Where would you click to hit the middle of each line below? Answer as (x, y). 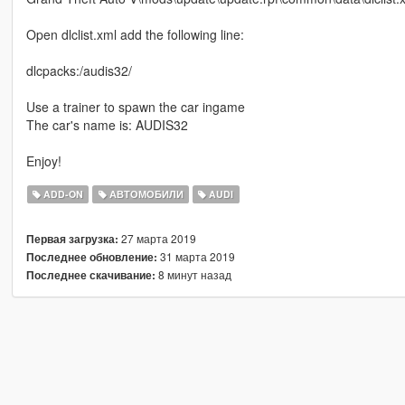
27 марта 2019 (157, 239)
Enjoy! (43, 161)
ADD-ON (62, 194)
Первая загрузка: (72, 240)
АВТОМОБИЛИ (145, 194)
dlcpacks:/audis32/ (79, 71)
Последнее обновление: (91, 258)
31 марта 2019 (196, 257)
